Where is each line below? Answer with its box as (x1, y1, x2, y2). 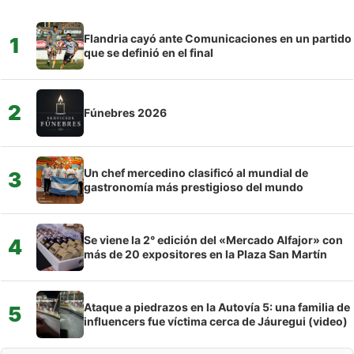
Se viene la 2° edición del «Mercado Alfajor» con (84, 232, 343, 247)
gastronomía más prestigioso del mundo (84, 179, 303, 194)
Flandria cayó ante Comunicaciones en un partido (84, 31, 352, 45)
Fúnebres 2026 (84, 105, 167, 119)
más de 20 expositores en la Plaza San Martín (84, 247, 327, 261)
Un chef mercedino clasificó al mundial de (84, 165, 308, 179)
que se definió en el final (84, 45, 213, 59)
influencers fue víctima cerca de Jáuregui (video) (84, 314, 348, 328)
